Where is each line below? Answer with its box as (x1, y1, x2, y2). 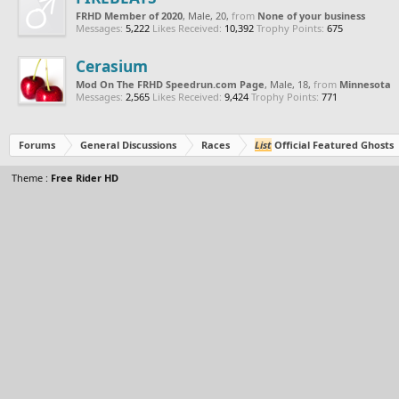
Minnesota (339, 77, 391, 91)
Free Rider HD (51, 170, 118, 184)
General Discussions (80, 137, 176, 151)
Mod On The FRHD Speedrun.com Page (76, 77, 265, 91)
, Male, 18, (265, 77, 313, 91)
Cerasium (76, 54, 148, 77)
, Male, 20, (183, 8, 232, 22)
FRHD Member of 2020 (76, 8, 183, 22)
